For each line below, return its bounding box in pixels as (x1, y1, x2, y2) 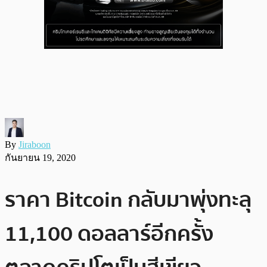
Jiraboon (18, 139, 51, 150)
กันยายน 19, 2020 (5, 152, 76, 163)
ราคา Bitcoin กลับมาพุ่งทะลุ (5, 182, 252, 217)
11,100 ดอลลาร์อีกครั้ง (5, 216, 213, 251)
